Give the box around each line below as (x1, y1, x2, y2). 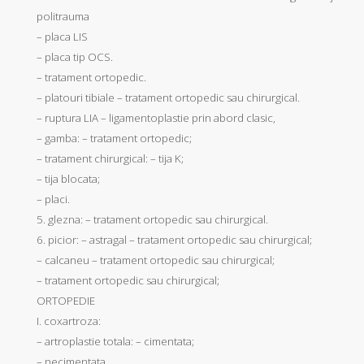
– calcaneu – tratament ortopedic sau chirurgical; (37, 252, 275, 267)
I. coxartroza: (37, 313, 101, 328)
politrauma (37, 8, 89, 24)
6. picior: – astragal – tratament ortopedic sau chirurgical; (37, 232, 312, 247)
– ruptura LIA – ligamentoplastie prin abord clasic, (37, 110, 275, 125)
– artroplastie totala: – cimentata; (37, 333, 194, 349)
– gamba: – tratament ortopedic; (37, 130, 192, 145)
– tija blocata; (37, 171, 100, 186)
